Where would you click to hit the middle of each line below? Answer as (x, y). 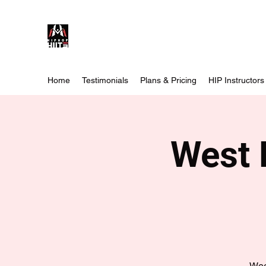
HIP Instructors (236, 80)
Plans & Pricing (168, 80)
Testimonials (105, 80)
